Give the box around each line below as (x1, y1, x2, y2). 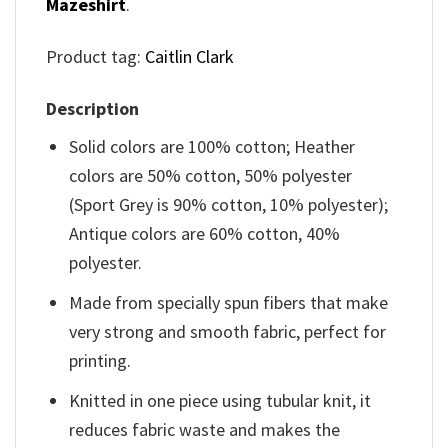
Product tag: (46, 45, 145, 69)
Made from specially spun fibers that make (69, 291, 389, 315)
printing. (69, 349, 132, 373)
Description (46, 97, 139, 121)
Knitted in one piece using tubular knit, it (69, 389, 372, 413)
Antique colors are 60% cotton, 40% (69, 222, 341, 246)
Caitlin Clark (145, 45, 234, 69)
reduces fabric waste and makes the (69, 418, 341, 442)
